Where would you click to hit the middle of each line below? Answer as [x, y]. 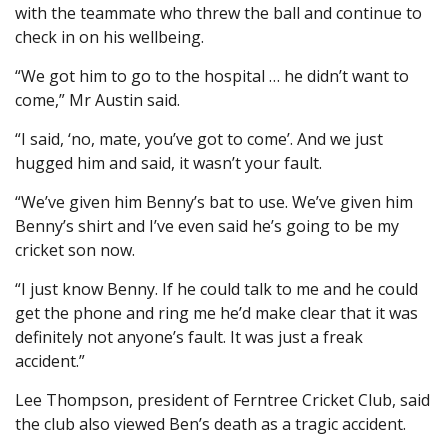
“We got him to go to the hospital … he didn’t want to [212, 76]
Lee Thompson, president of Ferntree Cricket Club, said [222, 400]
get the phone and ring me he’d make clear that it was [216, 313]
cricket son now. [75, 250]
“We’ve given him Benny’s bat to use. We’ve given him [214, 202]
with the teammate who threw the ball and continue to [218, 13]
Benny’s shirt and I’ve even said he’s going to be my [207, 226]
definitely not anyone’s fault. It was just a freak [189, 337]
